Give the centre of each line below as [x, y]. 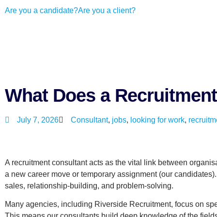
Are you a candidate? [41, 10]
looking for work [157, 120]
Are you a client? [107, 10]
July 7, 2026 [38, 120]
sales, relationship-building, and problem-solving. [89, 186]
